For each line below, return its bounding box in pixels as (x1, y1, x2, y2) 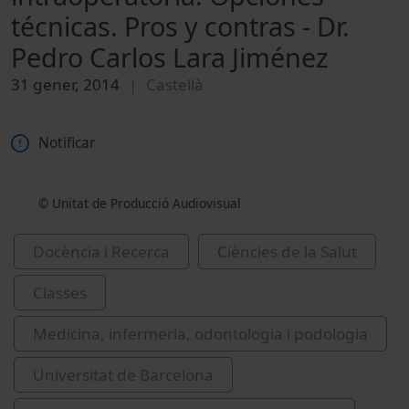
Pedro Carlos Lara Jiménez (11, 38, 329, 75)
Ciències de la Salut (217, 241, 357, 263)
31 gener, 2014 (11, 73, 120, 95)
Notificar (38, 133, 95, 153)
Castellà (146, 73, 204, 95)
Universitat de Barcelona (33, 364, 214, 386)
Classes (33, 282, 87, 304)
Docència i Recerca (33, 241, 170, 263)
